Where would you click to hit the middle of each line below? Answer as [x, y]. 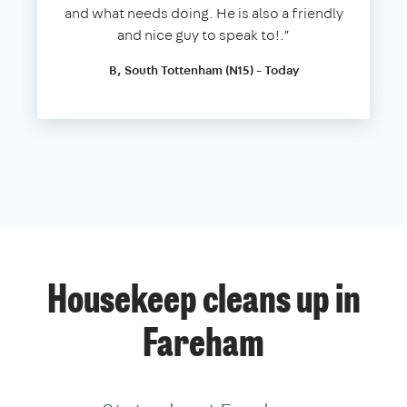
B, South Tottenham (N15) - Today [203, 69]
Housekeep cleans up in [203, 302]
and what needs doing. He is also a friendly [203, 13]
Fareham [203, 346]
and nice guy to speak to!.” [203, 35]
